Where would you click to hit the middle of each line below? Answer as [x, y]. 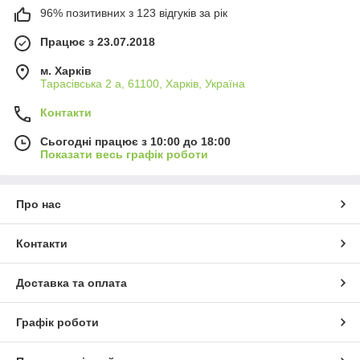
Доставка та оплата [72, 282]
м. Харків [66, 70]
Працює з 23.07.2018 [98, 41]
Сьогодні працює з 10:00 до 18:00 [135, 141]
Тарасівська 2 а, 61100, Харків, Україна [143, 83]
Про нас [39, 204]
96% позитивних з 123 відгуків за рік [134, 12]
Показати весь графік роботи [124, 154]
